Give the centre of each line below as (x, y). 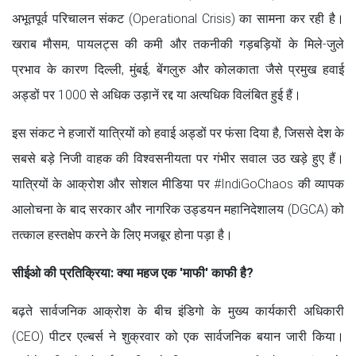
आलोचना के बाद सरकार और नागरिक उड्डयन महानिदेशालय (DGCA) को (178, 209)
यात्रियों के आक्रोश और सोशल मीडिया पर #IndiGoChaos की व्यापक (178, 184)
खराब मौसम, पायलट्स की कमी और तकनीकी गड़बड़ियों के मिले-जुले (178, 44)
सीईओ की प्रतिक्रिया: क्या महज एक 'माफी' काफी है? (133, 273)
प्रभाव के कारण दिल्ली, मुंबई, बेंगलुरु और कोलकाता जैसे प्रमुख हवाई (178, 69)
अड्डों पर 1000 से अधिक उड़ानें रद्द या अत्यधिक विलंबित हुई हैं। (157, 95)
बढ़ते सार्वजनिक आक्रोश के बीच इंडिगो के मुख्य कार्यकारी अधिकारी (178, 311)
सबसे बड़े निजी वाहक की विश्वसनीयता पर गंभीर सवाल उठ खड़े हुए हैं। (178, 158)
